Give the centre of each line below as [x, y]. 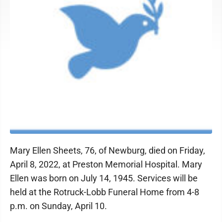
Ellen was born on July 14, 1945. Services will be [104, 178]
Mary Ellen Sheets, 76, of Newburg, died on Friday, [108, 150]
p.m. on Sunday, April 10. [58, 206]
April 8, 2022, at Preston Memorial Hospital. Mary [106, 164]
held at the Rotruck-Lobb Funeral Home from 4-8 [105, 192]
